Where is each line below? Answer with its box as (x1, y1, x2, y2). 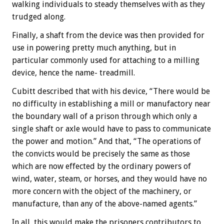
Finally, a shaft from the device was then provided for (12, 30, 204, 40)
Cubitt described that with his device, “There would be (12, 86, 210, 96)
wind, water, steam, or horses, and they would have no (12, 174, 207, 184)
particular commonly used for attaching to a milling (12, 55, 199, 65)
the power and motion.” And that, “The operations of (12, 136, 201, 146)
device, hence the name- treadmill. (12, 68, 135, 78)
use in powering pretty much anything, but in (12, 43, 176, 53)
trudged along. (12, 12, 65, 22)
